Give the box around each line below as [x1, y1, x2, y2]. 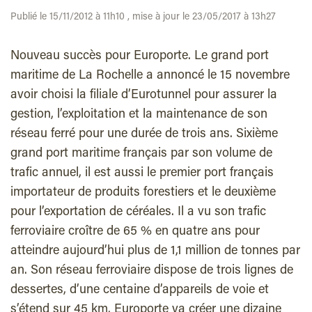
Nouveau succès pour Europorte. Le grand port [10, 50, 269, 63]
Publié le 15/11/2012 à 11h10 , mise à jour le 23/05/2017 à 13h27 [10, 13, 276, 22]
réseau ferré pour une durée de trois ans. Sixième [10, 128, 278, 141]
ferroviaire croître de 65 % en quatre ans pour [10, 226, 260, 238]
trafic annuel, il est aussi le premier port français [10, 167, 274, 180]
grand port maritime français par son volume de [10, 148, 272, 160]
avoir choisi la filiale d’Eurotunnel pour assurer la [10, 89, 277, 102]
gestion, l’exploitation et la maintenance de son [10, 109, 267, 121]
